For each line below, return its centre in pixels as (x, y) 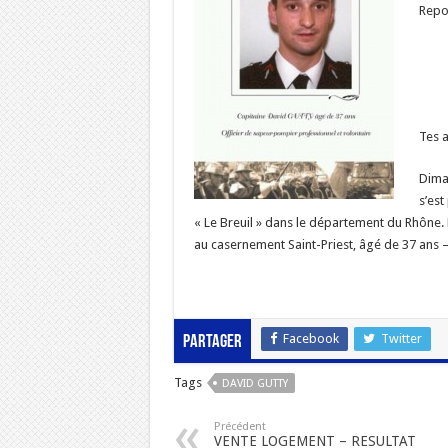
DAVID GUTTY (254, 384)
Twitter (401, 339)
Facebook (310, 339)
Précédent (239, 427)
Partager (212, 343)
